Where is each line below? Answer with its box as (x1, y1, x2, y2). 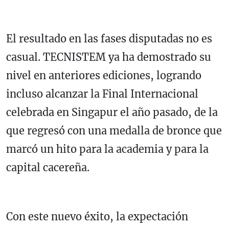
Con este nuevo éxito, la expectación (6, 210, 188, 223)
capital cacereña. (6, 161, 89, 174)
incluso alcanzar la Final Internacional (6, 87, 198, 101)
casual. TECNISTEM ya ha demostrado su (6, 51, 211, 64)
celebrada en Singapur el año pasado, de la (6, 106, 218, 119)
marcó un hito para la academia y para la (6, 143, 209, 156)
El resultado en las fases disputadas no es (6, 32, 212, 45)
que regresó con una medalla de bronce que (6, 124, 222, 138)
